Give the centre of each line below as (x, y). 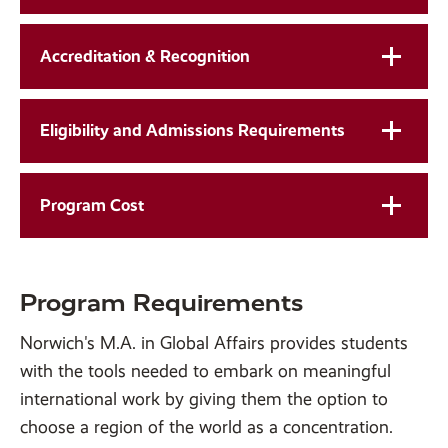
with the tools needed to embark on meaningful (205, 370)
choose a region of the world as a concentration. (206, 426)
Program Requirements (161, 302)
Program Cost (91, 204)
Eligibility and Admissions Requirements (192, 130)
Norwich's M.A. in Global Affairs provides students (214, 342)
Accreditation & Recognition (144, 55)
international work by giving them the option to (204, 398)
